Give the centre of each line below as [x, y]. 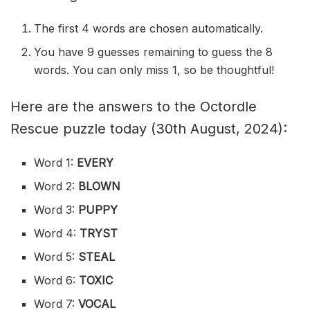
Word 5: [55, 256]
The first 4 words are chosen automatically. [149, 28]
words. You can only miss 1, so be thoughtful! [154, 70]
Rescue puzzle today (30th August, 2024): [149, 128]
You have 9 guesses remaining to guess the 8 [154, 52]
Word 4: [57, 233]
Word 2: [56, 186]
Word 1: [54, 162]
